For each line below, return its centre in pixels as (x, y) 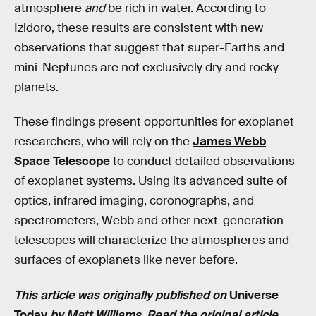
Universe (254, 296)
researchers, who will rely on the (103, 142)
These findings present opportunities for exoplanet (154, 122)
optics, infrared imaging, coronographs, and (134, 201)
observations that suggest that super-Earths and (149, 47)
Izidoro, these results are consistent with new (139, 28)
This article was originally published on (122, 296)
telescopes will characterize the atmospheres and (152, 241)
